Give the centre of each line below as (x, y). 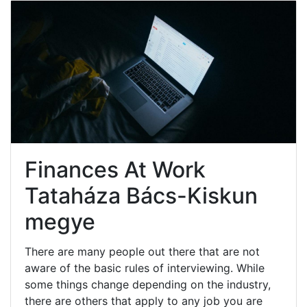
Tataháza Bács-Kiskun (141, 195)
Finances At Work (115, 169)
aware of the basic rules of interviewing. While (145, 268)
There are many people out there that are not (142, 251)
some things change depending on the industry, (148, 284)
